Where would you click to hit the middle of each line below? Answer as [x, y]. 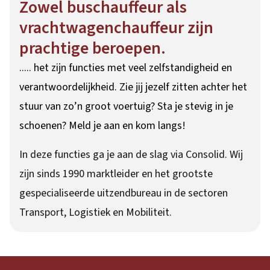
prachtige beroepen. [93, 48]
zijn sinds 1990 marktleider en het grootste [116, 174]
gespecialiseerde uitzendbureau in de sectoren [124, 193]
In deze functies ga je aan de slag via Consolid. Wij [131, 155]
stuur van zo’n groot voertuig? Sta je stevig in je [126, 106]
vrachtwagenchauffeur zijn [116, 28]
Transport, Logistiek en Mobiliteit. [96, 212]
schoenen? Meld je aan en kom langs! [102, 126]
